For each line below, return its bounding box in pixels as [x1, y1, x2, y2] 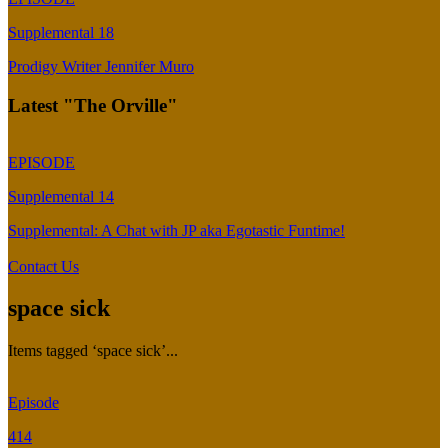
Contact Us [8, 257, 79, 275]
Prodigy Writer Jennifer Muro [8, 58, 194, 76]
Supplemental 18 [8, 24, 114, 42]
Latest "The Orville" [8, 94, 178, 116]
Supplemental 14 [8, 187, 114, 205]
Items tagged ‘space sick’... [8, 342, 178, 360]
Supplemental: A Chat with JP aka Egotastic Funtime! [8, 221, 345, 239]
